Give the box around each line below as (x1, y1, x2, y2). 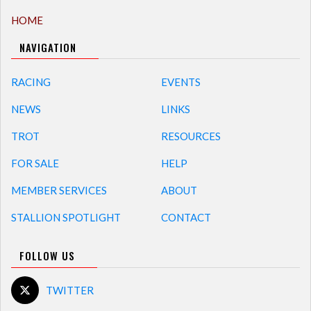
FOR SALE (11, 157, 59, 170)
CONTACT (160, 211, 211, 224)
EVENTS (160, 76, 201, 89)
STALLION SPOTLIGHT (11, 211, 121, 224)
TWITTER (46, 284, 94, 297)
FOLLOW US (19, 248, 75, 264)
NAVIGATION (19, 40, 76, 56)
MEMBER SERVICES (11, 184, 107, 197)
